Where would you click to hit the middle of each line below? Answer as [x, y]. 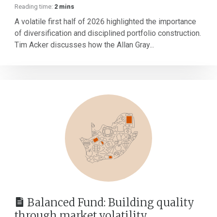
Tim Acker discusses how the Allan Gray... [84, 45]
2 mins [64, 6]
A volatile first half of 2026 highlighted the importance [105, 21]
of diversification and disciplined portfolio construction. [108, 33]
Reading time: [34, 6]
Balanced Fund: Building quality [111, 202]
